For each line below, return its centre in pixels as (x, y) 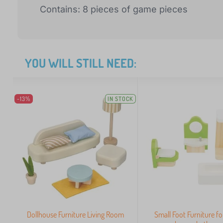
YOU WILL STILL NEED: (81, 63)
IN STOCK (121, 99)
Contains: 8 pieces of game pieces (114, 9)
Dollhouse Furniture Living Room (75, 214)
